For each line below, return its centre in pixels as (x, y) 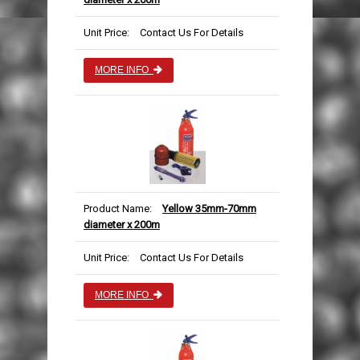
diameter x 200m (122, 225)
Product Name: (118, 209)
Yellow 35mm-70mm (209, 209)
